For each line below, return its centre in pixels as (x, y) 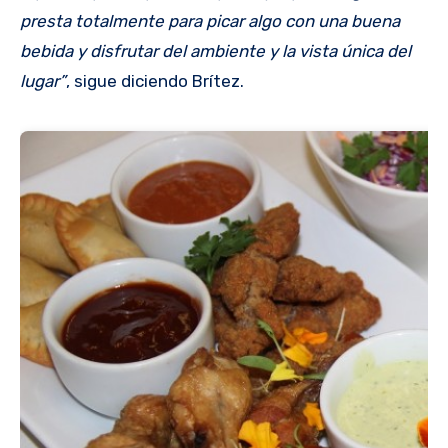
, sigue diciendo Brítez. (155, 80)
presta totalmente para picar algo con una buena (210, 20)
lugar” (43, 80)
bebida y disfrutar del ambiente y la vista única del (215, 50)
